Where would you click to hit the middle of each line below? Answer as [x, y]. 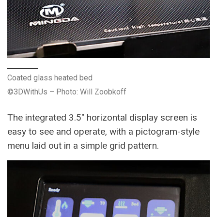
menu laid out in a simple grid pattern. [83, 145]
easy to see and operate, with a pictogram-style [103, 131]
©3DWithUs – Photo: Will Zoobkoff [67, 92]
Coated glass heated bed [50, 77]
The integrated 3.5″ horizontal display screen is [102, 117]
